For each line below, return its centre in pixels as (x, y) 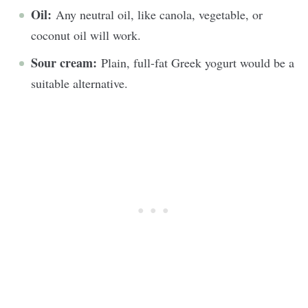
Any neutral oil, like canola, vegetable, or (159, 14)
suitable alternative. (81, 83)
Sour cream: (66, 62)
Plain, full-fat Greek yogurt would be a (198, 62)
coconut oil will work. (88, 35)
